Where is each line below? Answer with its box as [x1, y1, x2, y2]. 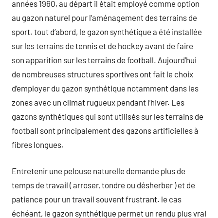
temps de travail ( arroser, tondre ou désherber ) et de [12, 180, 195, 190]
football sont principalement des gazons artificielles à [12, 125, 199, 135]
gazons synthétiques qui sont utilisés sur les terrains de [12, 111, 203, 121]
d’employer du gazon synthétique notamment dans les [12, 83, 199, 93]
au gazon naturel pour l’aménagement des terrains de [12, 12, 197, 22]
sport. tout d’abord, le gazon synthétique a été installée [12, 26, 202, 36]
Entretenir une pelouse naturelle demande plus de [12, 166, 185, 176]
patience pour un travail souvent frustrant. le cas [12, 194, 182, 204]
